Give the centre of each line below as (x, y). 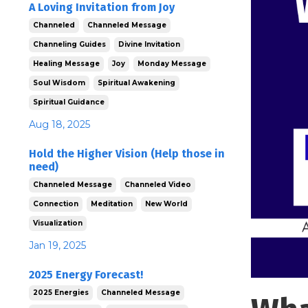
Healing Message (66, 63)
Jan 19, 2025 (57, 245)
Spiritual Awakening (136, 82)
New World (166, 203)
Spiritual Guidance (69, 102)
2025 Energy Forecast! (86, 274)
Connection (56, 203)
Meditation (112, 203)
